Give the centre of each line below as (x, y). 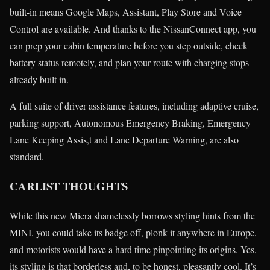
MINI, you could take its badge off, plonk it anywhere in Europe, (133, 232)
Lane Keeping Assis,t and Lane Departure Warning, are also (124, 140)
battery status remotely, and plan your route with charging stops (129, 63)
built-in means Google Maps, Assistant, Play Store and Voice (126, 12)
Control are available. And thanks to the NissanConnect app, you (133, 29)
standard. (27, 157)
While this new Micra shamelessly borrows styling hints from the (132, 215)
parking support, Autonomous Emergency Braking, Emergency (130, 123)
